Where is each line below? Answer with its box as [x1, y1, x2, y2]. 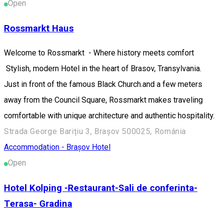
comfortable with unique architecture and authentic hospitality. [4, 111, 215, 121]
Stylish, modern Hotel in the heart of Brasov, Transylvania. [4, 64, 201, 74]
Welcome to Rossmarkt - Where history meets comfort [4, 48, 200, 58]
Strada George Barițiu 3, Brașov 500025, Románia [4, 127, 187, 137]
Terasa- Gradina [4, 198, 72, 210]
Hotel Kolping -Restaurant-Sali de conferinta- [4, 183, 197, 194]
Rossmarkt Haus [4, 23, 74, 34]
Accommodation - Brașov [4, 142, 92, 152]
